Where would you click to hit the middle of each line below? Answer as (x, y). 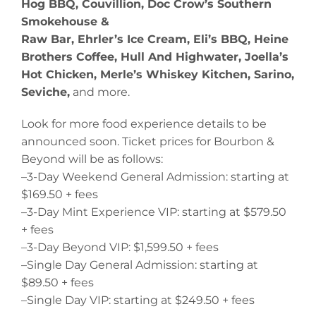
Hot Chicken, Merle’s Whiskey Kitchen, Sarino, (158, 75)
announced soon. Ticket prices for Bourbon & (148, 142)
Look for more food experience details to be (144, 124)
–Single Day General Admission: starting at (140, 265)
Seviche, (45, 92)
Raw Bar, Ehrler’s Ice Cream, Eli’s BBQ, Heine (155, 39)
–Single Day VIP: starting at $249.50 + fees (138, 300)
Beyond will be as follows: (92, 159)
